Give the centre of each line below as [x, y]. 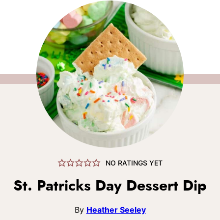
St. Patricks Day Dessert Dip [110, 186]
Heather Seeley [116, 210]
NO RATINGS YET [134, 163]
